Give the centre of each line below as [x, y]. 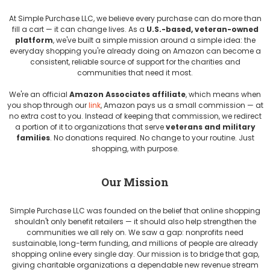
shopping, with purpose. [135, 149]
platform [34, 40]
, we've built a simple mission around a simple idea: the [154, 40]
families [33, 138]
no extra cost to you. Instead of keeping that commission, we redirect [135, 116]
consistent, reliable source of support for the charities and [135, 62]
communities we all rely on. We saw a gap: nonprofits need [135, 232]
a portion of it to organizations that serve [90, 127]
